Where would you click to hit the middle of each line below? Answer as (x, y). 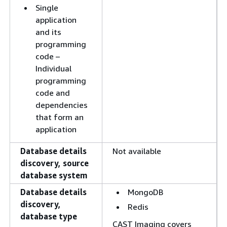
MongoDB (145, 192)
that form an (60, 117)
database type (49, 216)
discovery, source (54, 163)
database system (54, 175)
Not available (137, 151)
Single (47, 8)
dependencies (62, 105)
